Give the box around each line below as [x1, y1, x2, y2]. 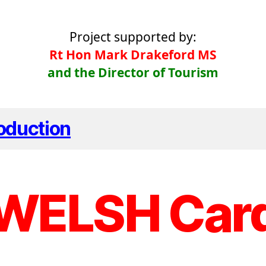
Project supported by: [69, 28, 197, 46]
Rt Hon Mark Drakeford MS [49, 46, 217, 64]
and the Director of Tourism [47, 64, 218, 81]
